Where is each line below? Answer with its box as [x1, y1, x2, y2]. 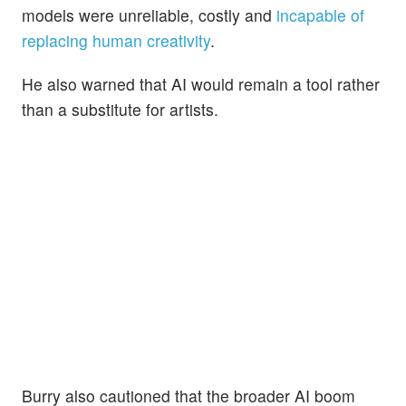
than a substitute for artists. [22, 97, 218, 121]
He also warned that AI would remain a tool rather [22, 72, 380, 95]
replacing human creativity [22, 29, 210, 53]
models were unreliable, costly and [22, 4, 276, 27]
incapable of [276, 4, 364, 27]
